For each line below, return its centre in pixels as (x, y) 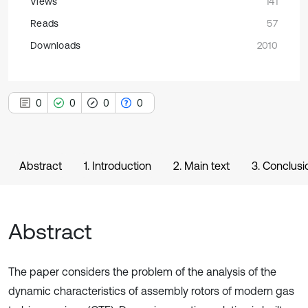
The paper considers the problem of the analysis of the (142, 272)
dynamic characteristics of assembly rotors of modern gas (151, 291)
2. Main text (201, 166)
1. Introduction (118, 166)
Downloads (56, 45)
